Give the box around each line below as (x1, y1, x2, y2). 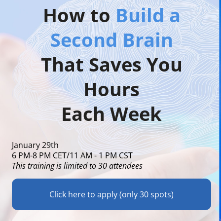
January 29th (12, 140, 59, 150)
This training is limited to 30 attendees (12, 160, 143, 171)
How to (42, 2, 115, 28)
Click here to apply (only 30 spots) (49, 189, 174, 200)
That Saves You (40, 51, 183, 77)
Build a (115, 2, 181, 28)
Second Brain (50, 27, 173, 52)
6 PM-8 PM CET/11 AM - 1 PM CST (12, 150, 133, 161)
